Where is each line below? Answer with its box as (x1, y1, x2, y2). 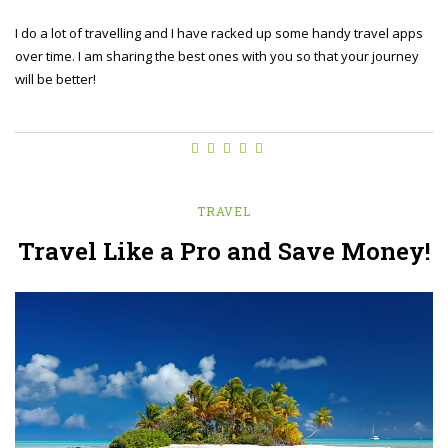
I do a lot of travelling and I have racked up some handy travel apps (15, 24, 423, 43)
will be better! (15, 70, 96, 89)
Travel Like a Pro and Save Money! (18, 235, 430, 268)
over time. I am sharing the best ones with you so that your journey (15, 47, 419, 66)
